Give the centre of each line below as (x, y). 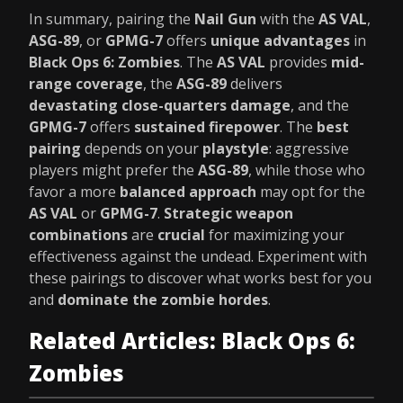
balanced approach (188, 192)
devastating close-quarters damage (160, 105)
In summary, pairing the (112, 19)
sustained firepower (207, 127)
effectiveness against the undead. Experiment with (198, 256)
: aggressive (309, 148)
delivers (255, 84)
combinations (78, 235)
